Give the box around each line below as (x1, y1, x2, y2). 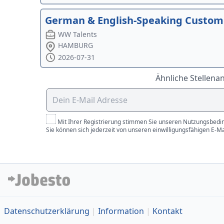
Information (98, 205, 144, 217)
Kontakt (152, 205, 182, 217)
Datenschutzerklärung (4, 205, 89, 217)
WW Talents (58, 29, 97, 39)
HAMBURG (58, 40, 93, 50)
